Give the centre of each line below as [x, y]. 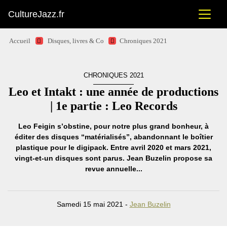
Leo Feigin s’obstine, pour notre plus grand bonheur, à [113, 126]
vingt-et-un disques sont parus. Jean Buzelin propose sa [113, 158]
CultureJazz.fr [36, 14]
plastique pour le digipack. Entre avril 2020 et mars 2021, [113, 147]
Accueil [20, 41]
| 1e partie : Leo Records [113, 106]
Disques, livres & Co [75, 41]
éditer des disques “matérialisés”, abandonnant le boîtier [113, 137]
